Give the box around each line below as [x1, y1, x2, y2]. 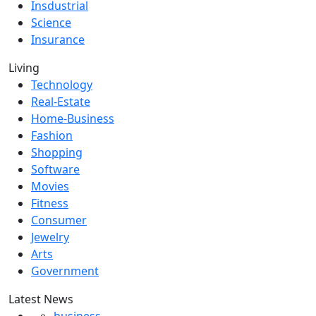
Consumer [31, 212, 87, 228]
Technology [31, 76, 92, 92]
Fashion [31, 127, 73, 143]
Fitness [31, 195, 68, 211]
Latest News [8, 291, 73, 307]
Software [31, 161, 80, 177]
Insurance [31, 31, 85, 47]
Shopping [31, 144, 83, 160]
